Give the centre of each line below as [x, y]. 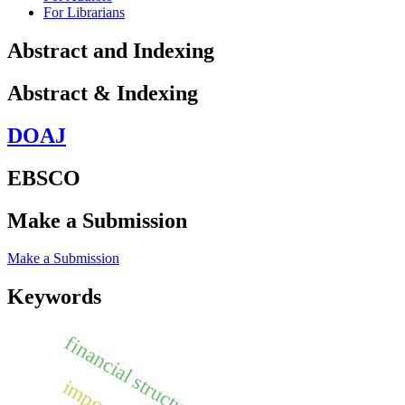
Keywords [54, 297]
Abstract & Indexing [103, 93]
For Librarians [84, 13]
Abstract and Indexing [111, 50]
